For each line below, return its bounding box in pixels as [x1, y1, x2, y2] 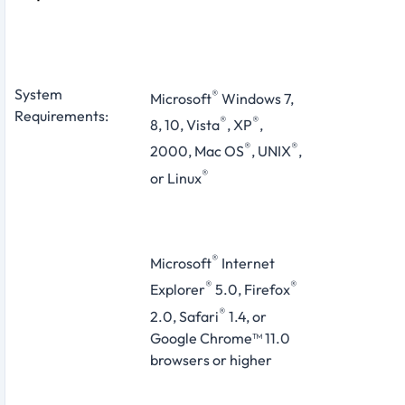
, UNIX [251, 142, 291, 161]
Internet [219, 254, 275, 273]
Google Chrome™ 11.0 [150, 328, 290, 347]
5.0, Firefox [212, 280, 290, 299]
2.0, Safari [150, 306, 219, 325]
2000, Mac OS [150, 142, 244, 161]
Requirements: [14, 106, 108, 125]
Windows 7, [219, 89, 294, 108]
